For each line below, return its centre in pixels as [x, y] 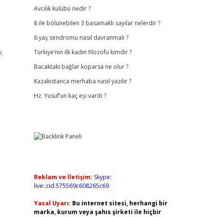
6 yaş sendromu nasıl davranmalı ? [81, 38]
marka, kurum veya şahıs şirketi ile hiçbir [97, 212]
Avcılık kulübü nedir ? [62, 8]
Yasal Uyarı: [52, 203]
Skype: [102, 177]
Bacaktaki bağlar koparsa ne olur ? [81, 67]
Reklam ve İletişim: [63, 177]
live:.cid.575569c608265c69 [71, 186]
